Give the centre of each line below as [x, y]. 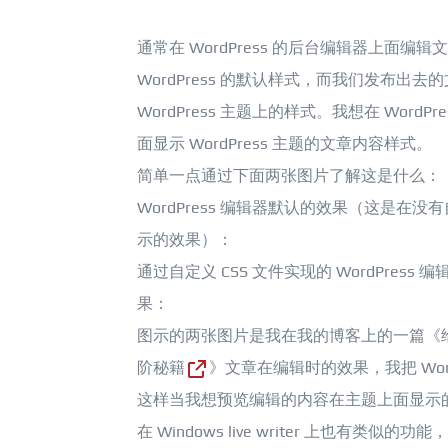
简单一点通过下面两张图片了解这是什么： [289, 175]
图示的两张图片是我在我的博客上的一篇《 [289, 335]
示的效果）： [185, 239]
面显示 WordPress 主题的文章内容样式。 [284, 143]
